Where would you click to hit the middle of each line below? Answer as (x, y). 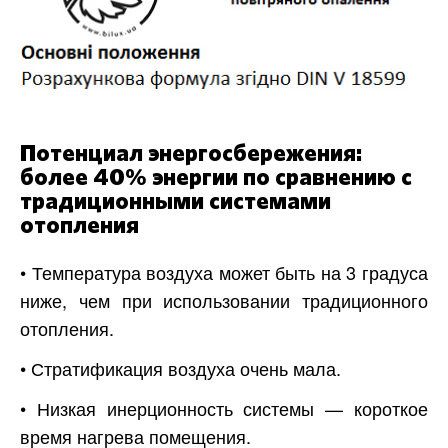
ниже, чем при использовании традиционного (224, 300)
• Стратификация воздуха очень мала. (180, 368)
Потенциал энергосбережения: (191, 154)
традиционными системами (175, 202)
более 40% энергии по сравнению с (216, 178)
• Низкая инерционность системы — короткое (224, 408)
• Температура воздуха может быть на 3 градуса (224, 272)
